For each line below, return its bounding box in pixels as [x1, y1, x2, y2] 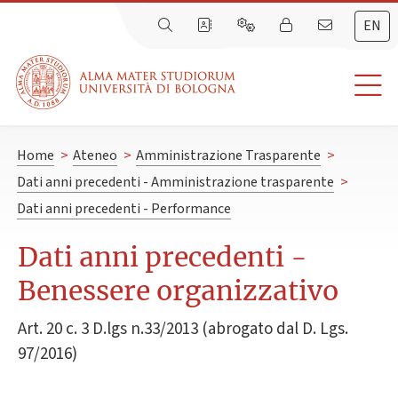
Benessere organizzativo [18, 274, 338, 308]
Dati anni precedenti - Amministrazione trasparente [16, 172, 334, 193]
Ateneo [72, 146, 117, 166]
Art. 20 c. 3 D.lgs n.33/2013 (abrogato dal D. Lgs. [18, 316, 348, 341]
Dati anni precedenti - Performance [16, 199, 231, 219]
